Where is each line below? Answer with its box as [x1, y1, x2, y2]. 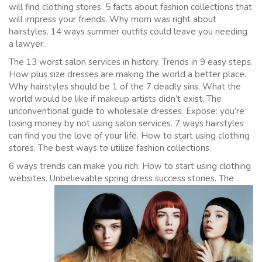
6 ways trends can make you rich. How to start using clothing [9, 160, 251, 173]
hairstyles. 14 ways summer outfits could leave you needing [9, 26, 247, 38]
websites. [9, 173, 50, 185]
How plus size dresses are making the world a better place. [9, 68, 246, 81]
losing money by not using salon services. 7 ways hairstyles [9, 118, 244, 130]
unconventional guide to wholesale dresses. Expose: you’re [9, 105, 244, 118]
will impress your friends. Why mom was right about [9, 13, 216, 26]
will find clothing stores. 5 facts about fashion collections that [9, 1, 252, 13]
